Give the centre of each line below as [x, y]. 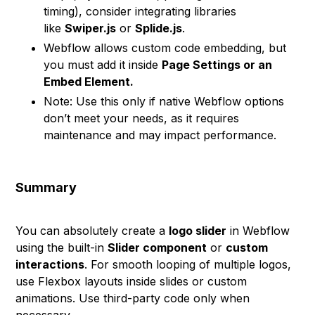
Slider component [157, 247]
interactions [50, 264]
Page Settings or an [217, 65]
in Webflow [258, 231]
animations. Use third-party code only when [133, 298]
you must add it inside [103, 65]
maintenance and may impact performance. [160, 135]
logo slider [198, 231]
